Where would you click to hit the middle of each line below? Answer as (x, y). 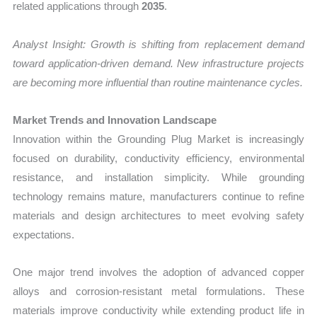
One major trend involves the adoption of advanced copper (158, 272)
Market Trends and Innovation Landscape (115, 120)
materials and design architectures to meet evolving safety (158, 215)
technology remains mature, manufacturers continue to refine (158, 196)
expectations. (44, 234)
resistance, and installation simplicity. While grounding (158, 177)
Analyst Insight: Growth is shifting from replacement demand (158, 44)
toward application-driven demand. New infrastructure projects (158, 63)
